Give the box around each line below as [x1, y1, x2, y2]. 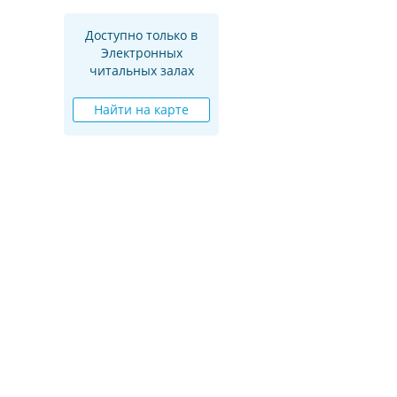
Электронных [100, 43, 183, 61]
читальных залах [89, 61, 194, 79]
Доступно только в [85, 26, 198, 43]
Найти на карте [94, 100, 189, 118]
